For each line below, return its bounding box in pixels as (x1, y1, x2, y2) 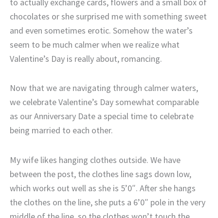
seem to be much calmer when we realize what (10, 38, 180, 50)
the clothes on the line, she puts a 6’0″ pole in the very (10, 196, 205, 208)
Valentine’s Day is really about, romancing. (10, 53, 162, 64)
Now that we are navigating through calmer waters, (10, 82, 198, 94)
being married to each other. (10, 125, 113, 136)
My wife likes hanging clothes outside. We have (10, 154, 181, 165)
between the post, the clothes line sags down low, (10, 168, 191, 180)
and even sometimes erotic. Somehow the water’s (10, 24, 193, 36)
